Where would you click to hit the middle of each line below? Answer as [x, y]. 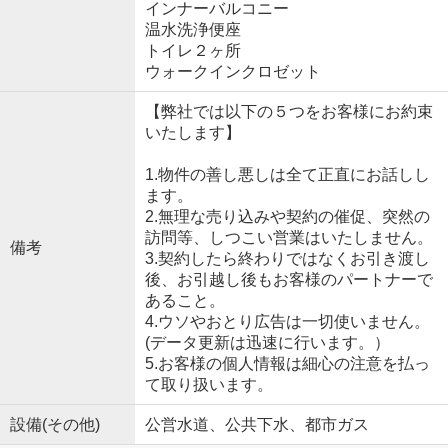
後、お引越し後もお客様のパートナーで [288, 279]
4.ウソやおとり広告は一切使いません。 [287, 321]
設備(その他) [54, 424]
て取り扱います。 [208, 384]
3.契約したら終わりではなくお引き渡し [287, 258]
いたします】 [192, 132]
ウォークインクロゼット [232, 71]
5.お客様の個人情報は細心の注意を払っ [287, 363]
